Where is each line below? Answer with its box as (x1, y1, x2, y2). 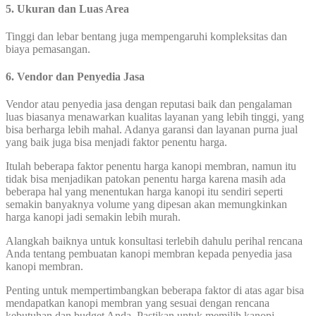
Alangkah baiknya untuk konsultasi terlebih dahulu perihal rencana (6, 235, 303, 248)
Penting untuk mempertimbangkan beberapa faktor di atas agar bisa (6, 284, 304, 297)
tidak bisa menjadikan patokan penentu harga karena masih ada (6, 173, 286, 186)
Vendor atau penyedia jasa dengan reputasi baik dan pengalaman (6, 98, 292, 111)
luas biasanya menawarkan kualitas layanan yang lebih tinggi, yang (6, 111, 304, 123)
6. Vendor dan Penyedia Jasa (6, 71, 145, 83)
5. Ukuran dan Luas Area (6, 2, 129, 15)
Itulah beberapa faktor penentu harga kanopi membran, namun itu (6, 160, 296, 173)
